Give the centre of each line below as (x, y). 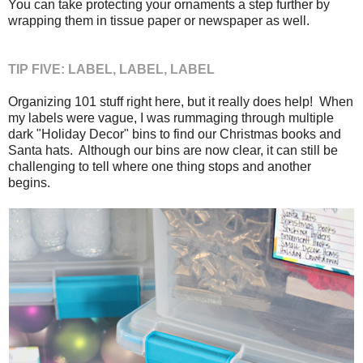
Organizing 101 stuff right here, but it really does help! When (181, 101)
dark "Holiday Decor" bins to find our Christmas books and (175, 134)
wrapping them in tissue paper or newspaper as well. (159, 20)
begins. (29, 182)
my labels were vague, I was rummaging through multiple (171, 117)
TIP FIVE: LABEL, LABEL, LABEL (111, 69)
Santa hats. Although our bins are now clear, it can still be (173, 150)
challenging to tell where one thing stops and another (160, 166)
